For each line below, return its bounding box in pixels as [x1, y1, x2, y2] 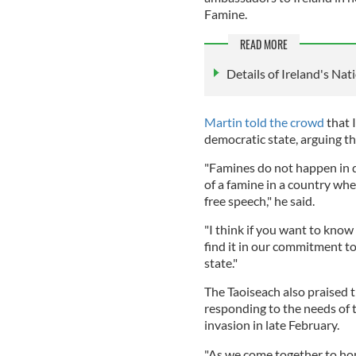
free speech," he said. [203, 192, 317, 208]
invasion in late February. [203, 316, 342, 332]
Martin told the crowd [203, 114, 324, 130]
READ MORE [239, 36, 288, 53]
